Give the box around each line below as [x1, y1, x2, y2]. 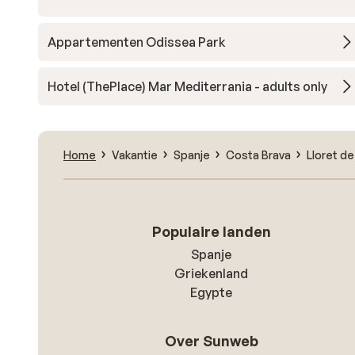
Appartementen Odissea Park [48, 34, 226, 50]
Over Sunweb [164, 332, 258, 349]
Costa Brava [226, 147, 291, 162]
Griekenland [174, 265, 249, 281]
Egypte [190, 284, 233, 300]
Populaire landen [151, 223, 271, 240]
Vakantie [112, 147, 158, 162]
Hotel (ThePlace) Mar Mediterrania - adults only [48, 78, 327, 94]
